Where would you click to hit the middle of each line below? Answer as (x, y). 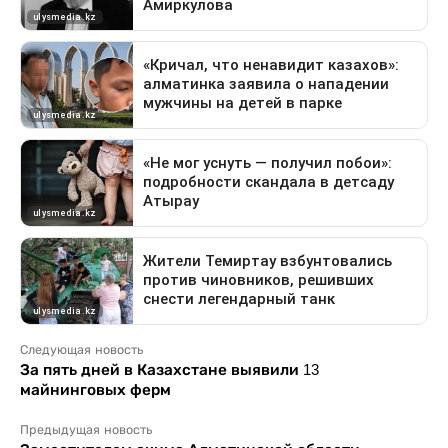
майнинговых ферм (95, 389)
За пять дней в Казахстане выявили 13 (169, 369)
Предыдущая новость (86, 429)
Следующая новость (81, 349)
